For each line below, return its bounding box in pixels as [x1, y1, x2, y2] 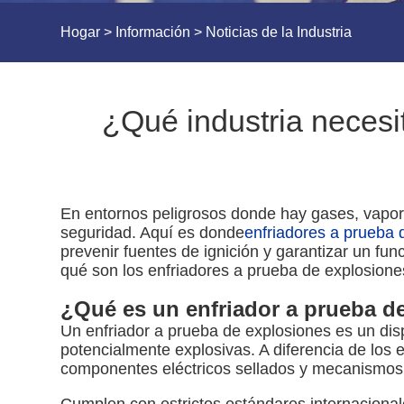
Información [115, 24, 191, 41]
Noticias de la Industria [206, 24, 353, 41]
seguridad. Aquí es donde [60, 224, 245, 243]
